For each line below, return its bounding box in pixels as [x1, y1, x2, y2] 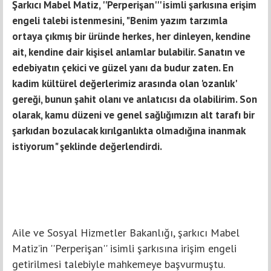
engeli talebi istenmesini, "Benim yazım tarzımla [12, 13, 227, 27]
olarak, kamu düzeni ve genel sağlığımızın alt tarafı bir [12, 108, 255, 122]
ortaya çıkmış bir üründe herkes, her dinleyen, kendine [12, 29, 250, 43]
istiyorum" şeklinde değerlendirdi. [12, 139, 164, 153]
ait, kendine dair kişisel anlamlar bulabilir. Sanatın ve [12, 45, 245, 59]
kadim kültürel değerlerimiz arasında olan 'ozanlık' [12, 76, 236, 90]
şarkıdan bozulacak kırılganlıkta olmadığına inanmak [12, 123, 245, 137]
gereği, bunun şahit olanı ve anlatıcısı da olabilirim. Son [12, 92, 257, 106]
